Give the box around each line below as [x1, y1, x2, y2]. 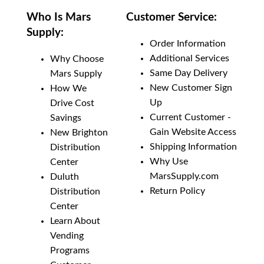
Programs [50, 245, 90, 255]
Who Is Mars [27, 11, 91, 23]
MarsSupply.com [150, 171, 219, 181]
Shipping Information [150, 141, 237, 151]
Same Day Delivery [150, 68, 227, 78]
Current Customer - [150, 112, 231, 122]
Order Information [150, 38, 226, 48]
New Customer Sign [150, 82, 232, 93]
